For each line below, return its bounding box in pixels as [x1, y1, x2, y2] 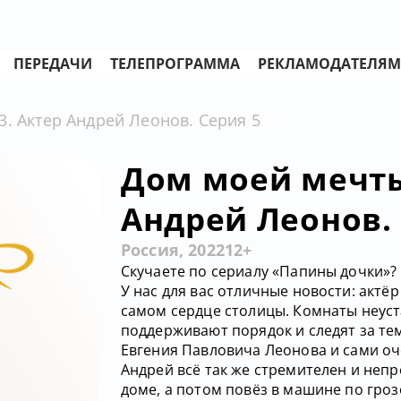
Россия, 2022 [120, 239, 225, 260]
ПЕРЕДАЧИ [13, 54, 92, 73]
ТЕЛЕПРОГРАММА [110, 54, 240, 73]
